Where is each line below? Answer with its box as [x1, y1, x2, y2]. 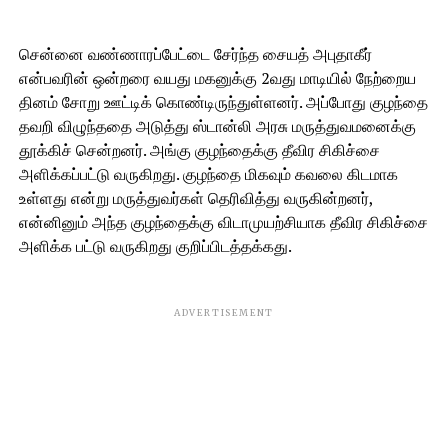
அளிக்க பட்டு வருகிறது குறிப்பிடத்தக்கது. [18, 235, 292, 257]
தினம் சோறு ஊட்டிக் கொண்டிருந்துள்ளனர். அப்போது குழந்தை [18, 91, 428, 113]
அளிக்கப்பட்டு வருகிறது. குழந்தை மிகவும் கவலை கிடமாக [18, 163, 398, 185]
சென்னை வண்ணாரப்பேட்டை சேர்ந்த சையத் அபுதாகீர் [18, 43, 372, 65]
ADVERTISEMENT [173, 307, 275, 318]
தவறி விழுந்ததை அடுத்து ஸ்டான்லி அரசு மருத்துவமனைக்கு [18, 115, 416, 137]
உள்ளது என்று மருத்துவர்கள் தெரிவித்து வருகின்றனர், [18, 187, 373, 209]
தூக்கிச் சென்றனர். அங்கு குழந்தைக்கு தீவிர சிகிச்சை [18, 139, 380, 161]
